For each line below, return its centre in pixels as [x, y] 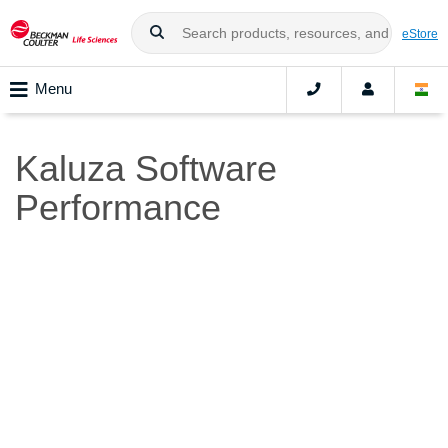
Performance [118, 208]
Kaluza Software [146, 169]
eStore [420, 33]
